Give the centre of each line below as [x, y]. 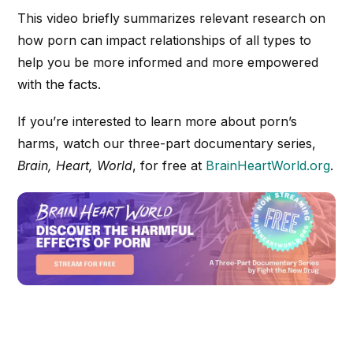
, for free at [169, 166]
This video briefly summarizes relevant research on [172, 19]
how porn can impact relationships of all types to [165, 41]
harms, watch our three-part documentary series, [167, 144]
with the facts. [59, 85]
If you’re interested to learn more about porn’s [158, 122]
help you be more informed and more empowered [168, 63]
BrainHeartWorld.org [268, 166]
